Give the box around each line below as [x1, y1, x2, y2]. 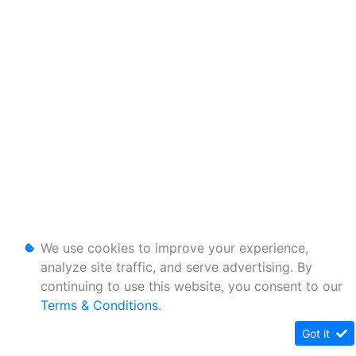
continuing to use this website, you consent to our [41, 278, 342, 294]
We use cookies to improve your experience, [41, 240, 308, 256]
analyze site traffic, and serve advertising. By [41, 259, 312, 275]
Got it [302, 327, 333, 340]
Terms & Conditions [41, 297, 158, 313]
